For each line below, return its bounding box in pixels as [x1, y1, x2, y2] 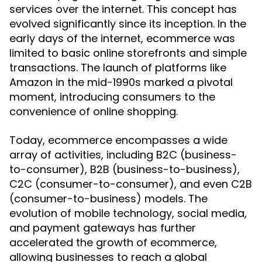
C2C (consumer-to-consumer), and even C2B [9, 177, 252, 191]
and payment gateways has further [9, 220, 196, 235]
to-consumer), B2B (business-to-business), [9, 162, 240, 177]
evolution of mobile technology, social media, [9, 206, 247, 220]
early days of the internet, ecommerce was [9, 31, 235, 46]
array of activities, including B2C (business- [9, 147, 237, 162]
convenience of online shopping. [9, 104, 178, 119]
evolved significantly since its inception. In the [9, 16, 246, 31]
